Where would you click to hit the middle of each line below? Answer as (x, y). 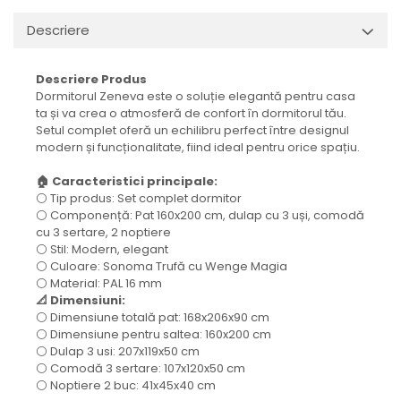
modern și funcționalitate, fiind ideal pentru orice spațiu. (198, 148)
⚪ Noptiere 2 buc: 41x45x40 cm (126, 386)
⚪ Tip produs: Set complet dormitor (139, 199)
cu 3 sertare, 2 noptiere (103, 233)
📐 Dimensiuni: (81, 301)
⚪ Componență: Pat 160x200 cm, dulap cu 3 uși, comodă (200, 216)
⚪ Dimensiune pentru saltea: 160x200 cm (155, 335)
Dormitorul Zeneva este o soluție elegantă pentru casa (196, 97)
